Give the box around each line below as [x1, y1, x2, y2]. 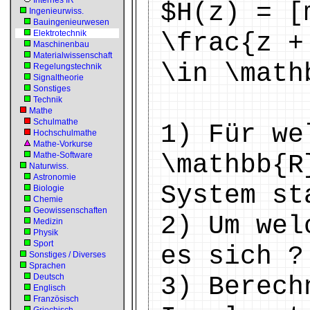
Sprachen [29, 261, 66, 271]
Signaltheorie [33, 73, 84, 82]
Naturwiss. [29, 161, 69, 171]
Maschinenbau [33, 39, 89, 49]
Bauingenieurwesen [33, 17, 109, 27]
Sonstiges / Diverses [29, 250, 106, 259]
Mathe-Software [33, 150, 93, 160]
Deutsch [33, 272, 64, 282]
